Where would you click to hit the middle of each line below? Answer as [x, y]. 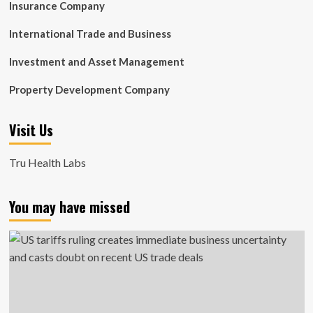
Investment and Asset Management [96, 61]
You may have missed [69, 207]
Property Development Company [89, 89]
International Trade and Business [90, 34]
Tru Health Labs [47, 162]
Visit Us [31, 130]
